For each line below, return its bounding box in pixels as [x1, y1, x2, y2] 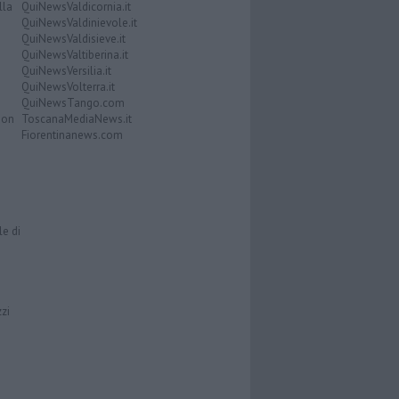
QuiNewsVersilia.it [20, 62, 111, 78]
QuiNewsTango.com [20, 94, 125, 110]
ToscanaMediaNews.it [20, 110, 132, 126]
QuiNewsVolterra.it [20, 78, 115, 94]
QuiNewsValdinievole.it [20, 14, 137, 30]
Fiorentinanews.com [20, 126, 123, 142]
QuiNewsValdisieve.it [20, 30, 126, 46]
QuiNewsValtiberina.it [20, 46, 128, 62]
